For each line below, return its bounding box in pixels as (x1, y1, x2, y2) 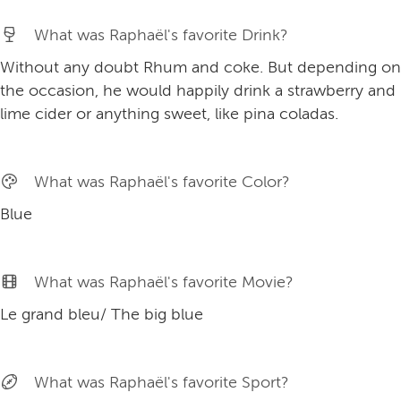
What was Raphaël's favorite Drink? (34, 26, 289, 45)
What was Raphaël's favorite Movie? (34, 273, 294, 292)
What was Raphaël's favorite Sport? (34, 373, 290, 392)
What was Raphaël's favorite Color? (34, 173, 291, 192)
